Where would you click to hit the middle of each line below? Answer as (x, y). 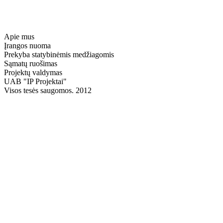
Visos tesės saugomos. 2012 (48, 90)
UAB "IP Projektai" (35, 81)
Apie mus (19, 37)
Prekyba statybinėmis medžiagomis (59, 55)
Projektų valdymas (33, 72)
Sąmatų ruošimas (31, 63)
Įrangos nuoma (27, 46)
